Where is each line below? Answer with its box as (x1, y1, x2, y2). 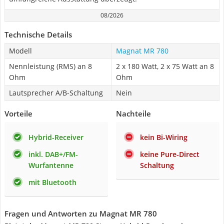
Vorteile (4, 108, 32, 118)
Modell (9, 46, 32, 55)
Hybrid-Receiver (28, 132, 83, 142)
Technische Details (4, 29, 72, 39)
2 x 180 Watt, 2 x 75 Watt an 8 (116, 61, 214, 71)
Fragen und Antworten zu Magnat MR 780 (4, 208, 157, 218)
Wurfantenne (28, 160, 73, 170)
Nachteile (116, 108, 151, 118)
